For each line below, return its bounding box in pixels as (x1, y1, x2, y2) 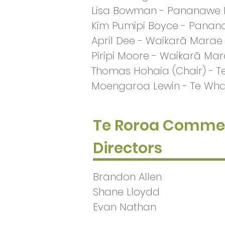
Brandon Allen (93, 170, 162, 184)
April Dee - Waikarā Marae (91, 34, 222, 48)
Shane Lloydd (93, 185, 160, 199)
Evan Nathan (93, 200, 156, 214)
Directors (93, 138, 162, 159)
